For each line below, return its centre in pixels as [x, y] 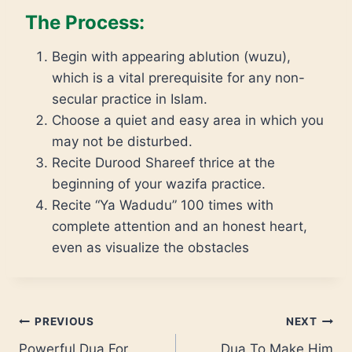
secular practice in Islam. [130, 99]
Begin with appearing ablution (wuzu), [171, 56]
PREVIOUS [64, 322]
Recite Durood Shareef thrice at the [163, 162]
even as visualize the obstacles [150, 247]
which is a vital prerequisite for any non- [178, 77]
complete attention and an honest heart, [180, 226]
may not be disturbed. [122, 141]
